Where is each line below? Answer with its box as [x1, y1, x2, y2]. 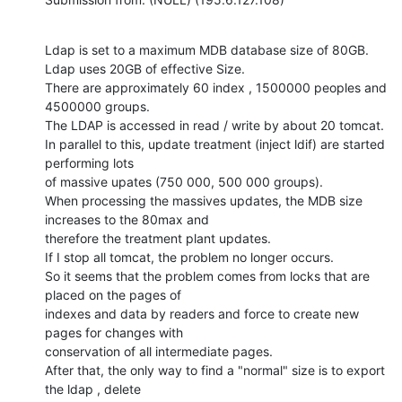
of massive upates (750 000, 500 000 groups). [45, 173, 323, 189]
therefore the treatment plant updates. [45, 230, 271, 246]
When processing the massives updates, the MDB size [45, 192, 363, 208]
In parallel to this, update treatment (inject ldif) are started [45, 135, 385, 152]
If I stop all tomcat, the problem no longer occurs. [45, 249, 334, 265]
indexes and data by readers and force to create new [45, 305, 359, 321]
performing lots [45, 154, 134, 170]
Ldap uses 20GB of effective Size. [45, 60, 245, 76]
